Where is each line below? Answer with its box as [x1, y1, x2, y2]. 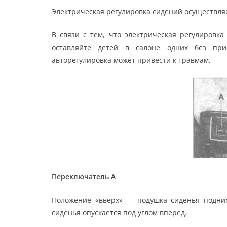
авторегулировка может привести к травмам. [52, 55, 211, 65]
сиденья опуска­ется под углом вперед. [52, 207, 187, 217]
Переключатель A [52, 171, 116, 181]
